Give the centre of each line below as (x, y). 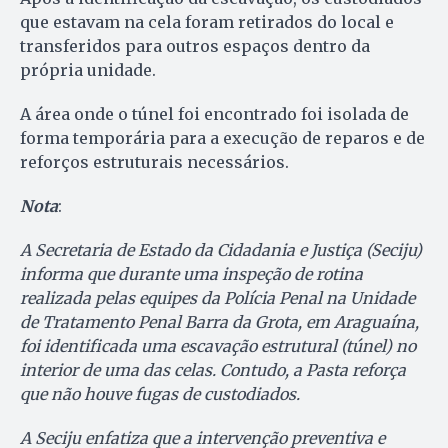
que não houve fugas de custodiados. (160, 394)
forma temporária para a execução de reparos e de (222, 138)
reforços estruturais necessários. (154, 162)
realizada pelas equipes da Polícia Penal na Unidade (217, 298)
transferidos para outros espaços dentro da (195, 46)
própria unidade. (88, 70)
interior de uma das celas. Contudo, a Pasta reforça (213, 370)
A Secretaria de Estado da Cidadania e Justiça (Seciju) (221, 250)
